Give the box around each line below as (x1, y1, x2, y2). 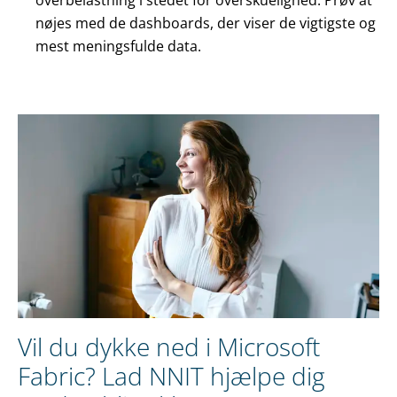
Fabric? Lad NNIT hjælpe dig (18, 358, 325, 393)
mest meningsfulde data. (35, 36, 201, 57)
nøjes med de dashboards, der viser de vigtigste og (35, 13, 376, 34)
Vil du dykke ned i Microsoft (18, 329, 320, 363)
